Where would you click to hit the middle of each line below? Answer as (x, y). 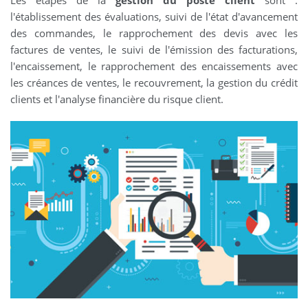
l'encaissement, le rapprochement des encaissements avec (154, 66)
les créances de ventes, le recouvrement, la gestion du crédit (154, 82)
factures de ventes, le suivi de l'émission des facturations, (154, 49)
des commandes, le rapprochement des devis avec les (154, 33)
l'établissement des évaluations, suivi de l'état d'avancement (154, 16)
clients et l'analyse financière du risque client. (117, 99)
